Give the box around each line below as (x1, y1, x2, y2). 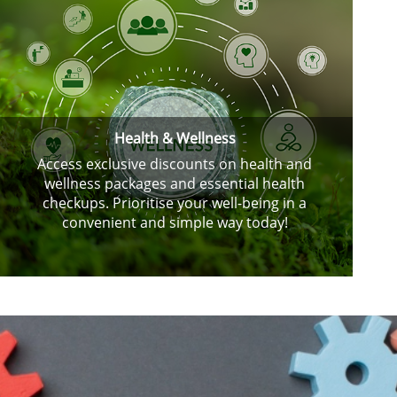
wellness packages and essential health (44, 174, 306, 194)
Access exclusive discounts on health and (37, 154, 313, 175)
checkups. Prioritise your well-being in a (43, 193, 307, 214)
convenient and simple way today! (61, 213, 288, 233)
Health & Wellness (113, 128, 236, 149)
